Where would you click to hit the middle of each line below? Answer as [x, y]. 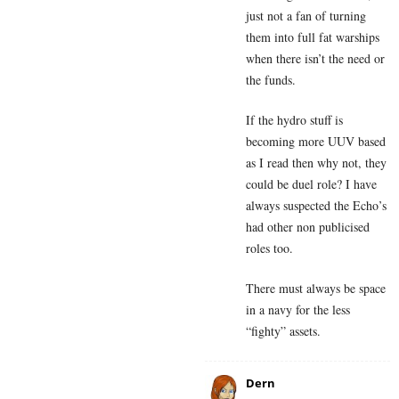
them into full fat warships [313, 37]
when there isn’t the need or [315, 59]
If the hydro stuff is [294, 120]
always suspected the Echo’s [316, 206]
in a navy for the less [298, 310]
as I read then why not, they [316, 163]
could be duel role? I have [311, 184]
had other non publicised [308, 227]
